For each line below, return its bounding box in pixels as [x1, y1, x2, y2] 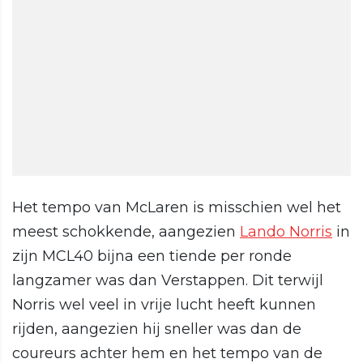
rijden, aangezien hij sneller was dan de [12, 320, 301, 339]
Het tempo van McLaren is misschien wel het [12, 199, 341, 217]
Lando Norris [240, 223, 332, 241]
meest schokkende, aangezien [12, 223, 240, 241]
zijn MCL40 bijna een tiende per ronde [12, 247, 292, 266]
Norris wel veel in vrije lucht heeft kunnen [12, 296, 316, 314]
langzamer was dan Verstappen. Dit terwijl [12, 271, 323, 290]
